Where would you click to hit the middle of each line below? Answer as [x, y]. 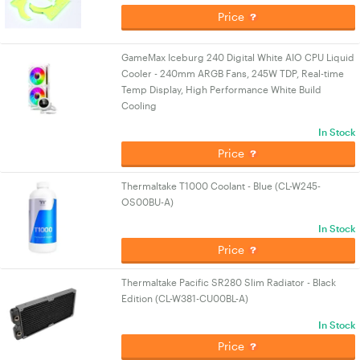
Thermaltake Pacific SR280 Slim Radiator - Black [229, 282]
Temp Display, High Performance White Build [222, 89]
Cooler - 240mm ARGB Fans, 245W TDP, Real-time [233, 73]
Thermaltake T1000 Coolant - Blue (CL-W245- [221, 186]
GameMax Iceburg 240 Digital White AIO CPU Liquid [238, 57]
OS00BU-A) [148, 202]
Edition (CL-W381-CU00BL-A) [185, 298]
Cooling [139, 105]
